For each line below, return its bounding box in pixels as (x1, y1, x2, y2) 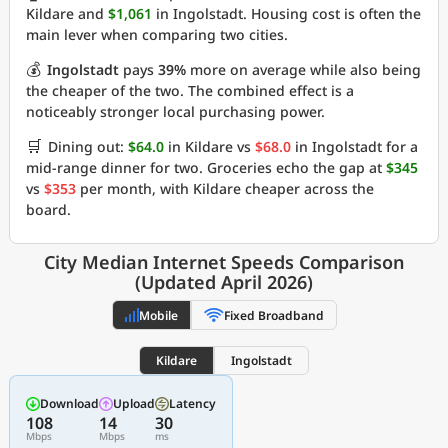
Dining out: (48, 137, 128, 157)
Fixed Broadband (223, 306, 324, 324)
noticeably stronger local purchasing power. (26, 102, 325, 122)
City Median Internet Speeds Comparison (44, 250, 404, 275)
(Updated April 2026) (135, 270, 313, 295)
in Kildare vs (164, 137, 255, 157)
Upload (113, 395, 155, 413)
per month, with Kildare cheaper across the (76, 179, 374, 199)
